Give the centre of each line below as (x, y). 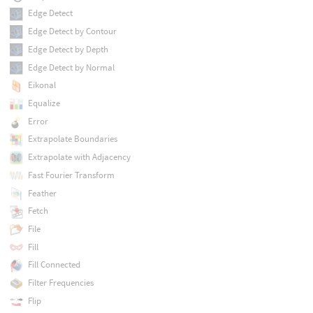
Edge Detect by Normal (71, 67)
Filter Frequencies (60, 283)
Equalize (44, 103)
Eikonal (42, 85)
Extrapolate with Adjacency (79, 157)
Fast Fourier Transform (71, 175)
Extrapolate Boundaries (72, 139)
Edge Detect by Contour (72, 31)
